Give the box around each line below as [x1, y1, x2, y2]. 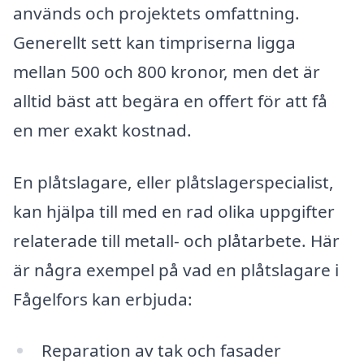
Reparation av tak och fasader [41, 339, 281, 362]
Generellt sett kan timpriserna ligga [13, 31, 296, 54]
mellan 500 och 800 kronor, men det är [13, 60, 320, 84]
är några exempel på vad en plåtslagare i [13, 258, 339, 281]
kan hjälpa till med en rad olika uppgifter [13, 199, 335, 223]
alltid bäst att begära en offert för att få [13, 89, 327, 113]
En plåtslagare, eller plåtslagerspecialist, [13, 170, 334, 193]
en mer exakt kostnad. [13, 119, 192, 142]
